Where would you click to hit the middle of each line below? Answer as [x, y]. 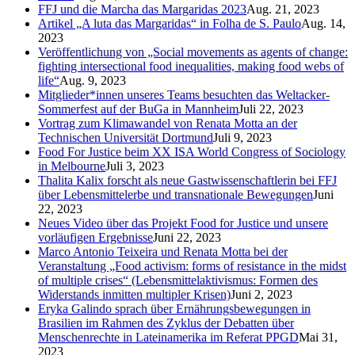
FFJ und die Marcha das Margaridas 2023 [142, 9]
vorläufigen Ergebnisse [95, 237]
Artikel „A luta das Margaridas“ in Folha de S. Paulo [170, 23]
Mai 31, [318, 337]
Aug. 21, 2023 [283, 9]
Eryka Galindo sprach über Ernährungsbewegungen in [174, 308]
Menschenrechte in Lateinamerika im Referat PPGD [168, 337]
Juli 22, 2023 [271, 109]
